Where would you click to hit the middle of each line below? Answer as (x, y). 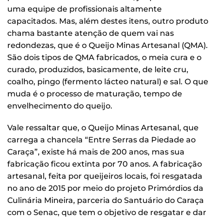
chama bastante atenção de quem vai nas (91, 33)
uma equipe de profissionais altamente (85, 9)
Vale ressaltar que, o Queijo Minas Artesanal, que (103, 128)
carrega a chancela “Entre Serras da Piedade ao (101, 140)
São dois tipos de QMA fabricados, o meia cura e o (104, 57)
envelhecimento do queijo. (60, 106)
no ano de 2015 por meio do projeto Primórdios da (105, 188)
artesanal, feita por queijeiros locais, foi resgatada (105, 176)
